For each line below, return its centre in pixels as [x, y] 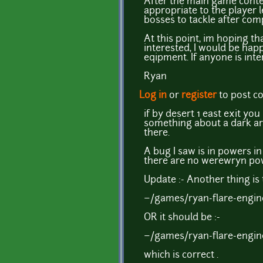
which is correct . [181, 255]
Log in [153, 95]
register [199, 95]
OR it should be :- [182, 218]
